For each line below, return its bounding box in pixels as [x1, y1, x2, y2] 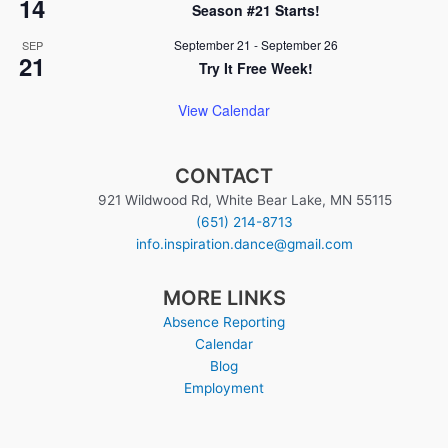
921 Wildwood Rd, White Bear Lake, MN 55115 [97, 191, 392, 208]
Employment [184, 380, 264, 397]
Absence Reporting [163, 314, 285, 331]
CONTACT [175, 163, 273, 188]
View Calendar [178, 99, 270, 120]
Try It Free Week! [199, 57, 313, 78]
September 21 [174, 35, 251, 53]
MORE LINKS [162, 286, 286, 311]
